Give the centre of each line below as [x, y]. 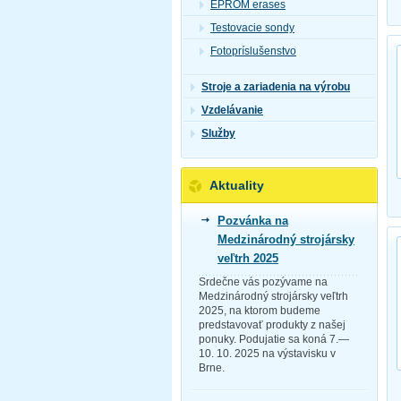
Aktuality [237, 185]
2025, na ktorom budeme [260, 310]
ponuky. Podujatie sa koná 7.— [274, 339]
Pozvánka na [253, 220]
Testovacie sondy [252, 28]
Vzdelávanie [232, 110]
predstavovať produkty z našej [272, 324]
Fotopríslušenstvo [253, 51]
